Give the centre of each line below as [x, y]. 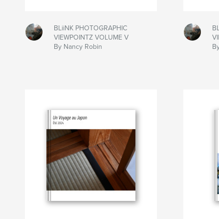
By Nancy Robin [78, 46]
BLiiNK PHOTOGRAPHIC [90, 28]
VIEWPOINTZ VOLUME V [91, 37]
